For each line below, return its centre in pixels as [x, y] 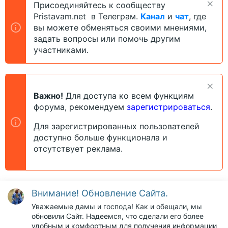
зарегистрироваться [168, 107]
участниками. [61, 50]
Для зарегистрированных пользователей [117, 126]
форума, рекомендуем [80, 107]
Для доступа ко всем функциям [129, 96]
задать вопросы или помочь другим [107, 39]
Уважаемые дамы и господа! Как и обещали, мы [117, 206]
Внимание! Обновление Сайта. [100, 193]
